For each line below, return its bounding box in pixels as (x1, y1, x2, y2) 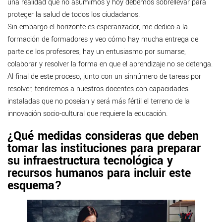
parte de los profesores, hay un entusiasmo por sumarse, (7, 47, 186, 57)
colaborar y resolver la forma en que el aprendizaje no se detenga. (7, 59, 213, 70)
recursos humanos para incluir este (7, 165, 191, 182)
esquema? (7, 177, 62, 194)
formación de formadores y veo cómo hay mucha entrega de (7, 34, 198, 45)
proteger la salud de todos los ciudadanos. (7, 9, 140, 20)
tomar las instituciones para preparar (7, 140, 201, 157)
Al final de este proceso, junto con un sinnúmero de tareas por (7, 71, 201, 82)
